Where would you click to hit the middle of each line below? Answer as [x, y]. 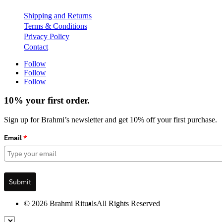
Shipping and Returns [58, 15]
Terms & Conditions [55, 26]
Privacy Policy [47, 36]
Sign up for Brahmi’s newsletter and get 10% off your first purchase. [111, 120]
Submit [20, 182]
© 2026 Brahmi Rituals [60, 204]
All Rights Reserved [128, 204]
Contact [36, 47]
